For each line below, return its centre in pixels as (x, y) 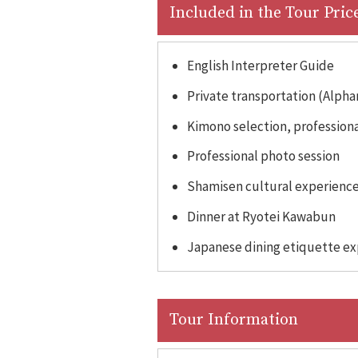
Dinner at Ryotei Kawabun (261, 216)
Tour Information (234, 320)
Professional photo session (263, 156)
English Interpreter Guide (260, 66)
